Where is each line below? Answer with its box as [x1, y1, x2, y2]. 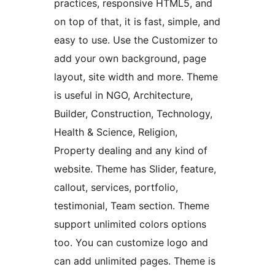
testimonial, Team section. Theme [54, 199, 209, 212]
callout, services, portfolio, [54, 181, 178, 194]
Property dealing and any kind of [54, 144, 207, 157]
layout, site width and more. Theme [54, 71, 218, 83]
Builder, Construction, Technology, [54, 107, 212, 120]
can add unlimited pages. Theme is [54, 255, 215, 268]
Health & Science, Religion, [54, 126, 177, 139]
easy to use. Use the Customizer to [54, 34, 218, 47]
